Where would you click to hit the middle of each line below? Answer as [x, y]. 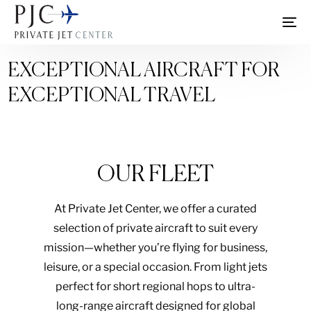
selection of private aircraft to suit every [155, 228]
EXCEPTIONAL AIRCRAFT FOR [144, 71]
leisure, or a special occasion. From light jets [155, 267]
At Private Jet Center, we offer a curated [155, 209]
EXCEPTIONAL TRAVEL [113, 96]
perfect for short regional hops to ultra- [155, 286]
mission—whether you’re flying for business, [155, 247]
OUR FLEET [155, 175]
